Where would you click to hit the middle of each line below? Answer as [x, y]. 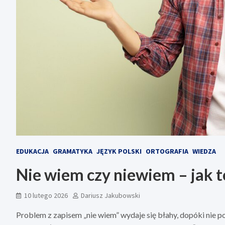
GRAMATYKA [73, 151]
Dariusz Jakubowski [110, 196]
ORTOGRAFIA [167, 151]
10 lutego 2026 [46, 196]
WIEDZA [204, 151]
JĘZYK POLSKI [119, 151]
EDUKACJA [32, 151]
